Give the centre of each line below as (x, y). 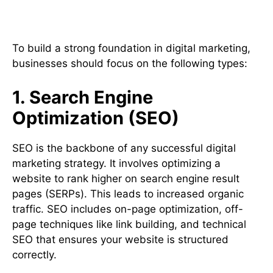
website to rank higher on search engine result (126, 178)
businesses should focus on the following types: (130, 64)
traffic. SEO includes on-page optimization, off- (128, 209)
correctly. (34, 254)
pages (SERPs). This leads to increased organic (128, 193)
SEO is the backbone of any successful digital (124, 148)
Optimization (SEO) (96, 118)
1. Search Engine (83, 97)
